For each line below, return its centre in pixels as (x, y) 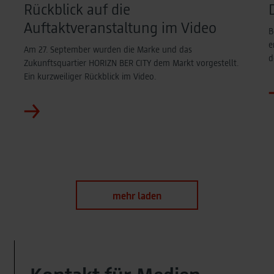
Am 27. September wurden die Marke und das (108, 49)
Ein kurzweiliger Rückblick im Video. (90, 76)
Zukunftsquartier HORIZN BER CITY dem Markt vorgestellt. (131, 63)
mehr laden (137, 195)
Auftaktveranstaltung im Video (120, 27)
